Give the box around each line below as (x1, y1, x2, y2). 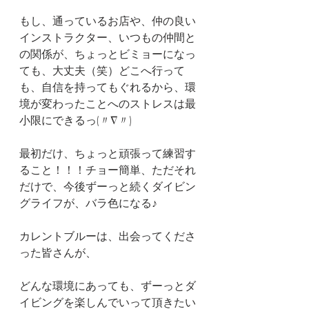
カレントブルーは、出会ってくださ (19, 228, 196, 243)
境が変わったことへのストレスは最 (19, 96, 196, 111)
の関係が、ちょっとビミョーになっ (19, 46, 196, 61)
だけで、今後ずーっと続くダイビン (19, 179, 196, 194)
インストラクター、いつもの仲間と (19, 30, 196, 45)
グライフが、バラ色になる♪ (19, 195, 157, 210)
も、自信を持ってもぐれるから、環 (19, 79, 196, 94)
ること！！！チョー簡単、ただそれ (19, 162, 196, 177)
